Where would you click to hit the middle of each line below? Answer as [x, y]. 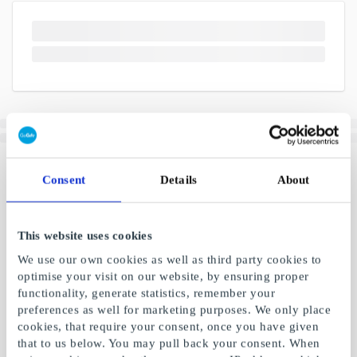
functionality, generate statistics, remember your [146, 293]
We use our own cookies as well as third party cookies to [169, 259]
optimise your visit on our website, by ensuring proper [163, 276]
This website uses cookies [84, 235]
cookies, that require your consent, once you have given [168, 326]
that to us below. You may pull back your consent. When [169, 343]
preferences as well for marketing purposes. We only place [174, 310]
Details [178, 180]
